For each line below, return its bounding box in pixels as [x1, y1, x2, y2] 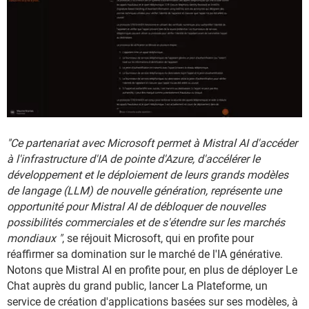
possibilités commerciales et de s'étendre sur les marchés [7, 216, 285, 230]
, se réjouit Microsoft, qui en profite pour [62, 232, 254, 246]
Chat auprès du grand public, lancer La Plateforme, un [7, 279, 268, 293]
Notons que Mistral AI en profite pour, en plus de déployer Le [7, 263, 297, 277]
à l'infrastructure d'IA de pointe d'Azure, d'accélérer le [7, 152, 260, 166]
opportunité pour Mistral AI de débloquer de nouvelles [7, 200, 266, 214]
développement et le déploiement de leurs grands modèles [7, 168, 288, 182]
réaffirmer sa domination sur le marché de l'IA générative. [7, 248, 283, 261]
